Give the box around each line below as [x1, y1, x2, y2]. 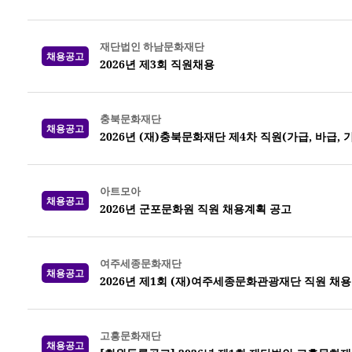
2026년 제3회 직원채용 [100, 57, 214, 71]
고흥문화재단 [100, 328, 161, 343]
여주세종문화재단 [100, 256, 181, 270]
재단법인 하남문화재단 [100, 39, 204, 53]
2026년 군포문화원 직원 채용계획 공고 [100, 201, 291, 216]
